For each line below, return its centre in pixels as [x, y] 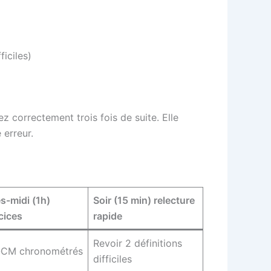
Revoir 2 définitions [138, 243]
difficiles [113, 259]
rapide [108, 216]
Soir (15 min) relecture [144, 200]
